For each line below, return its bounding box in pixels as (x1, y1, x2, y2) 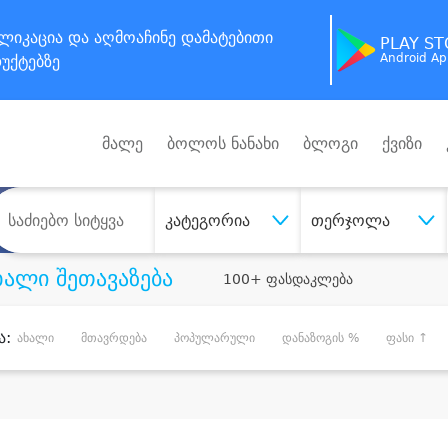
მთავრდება (80, 331, 147, 346)
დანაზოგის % (281, 331, 359, 346)
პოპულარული (173, 331, 255, 346)
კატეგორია (165, 210, 251, 230)
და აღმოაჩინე (63, 28, 181, 47)
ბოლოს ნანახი (166, 133, 279, 153)
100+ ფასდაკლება (222, 271, 353, 288)
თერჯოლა (311, 210, 391, 230)
